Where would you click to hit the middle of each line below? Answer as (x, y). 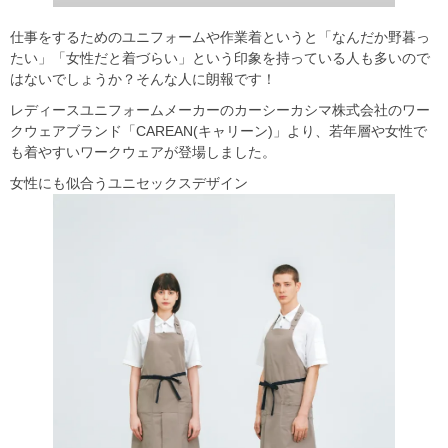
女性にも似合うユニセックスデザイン (129, 182)
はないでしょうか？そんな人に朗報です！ (143, 78)
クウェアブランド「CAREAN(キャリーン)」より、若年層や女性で (218, 130)
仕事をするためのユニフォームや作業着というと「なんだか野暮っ (220, 36)
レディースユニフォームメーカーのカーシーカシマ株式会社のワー (220, 109)
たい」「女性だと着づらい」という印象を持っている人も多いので (220, 57)
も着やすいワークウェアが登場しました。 (143, 151)
